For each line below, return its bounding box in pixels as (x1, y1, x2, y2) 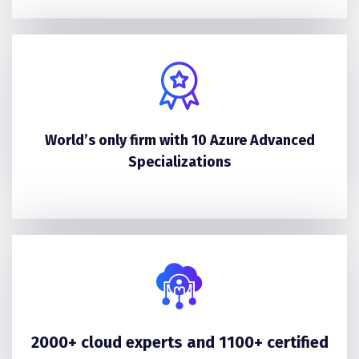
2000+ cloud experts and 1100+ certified (30, 332, 329, 352)
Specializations (128, 152, 231, 171)
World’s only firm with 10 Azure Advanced (44, 131, 315, 149)
